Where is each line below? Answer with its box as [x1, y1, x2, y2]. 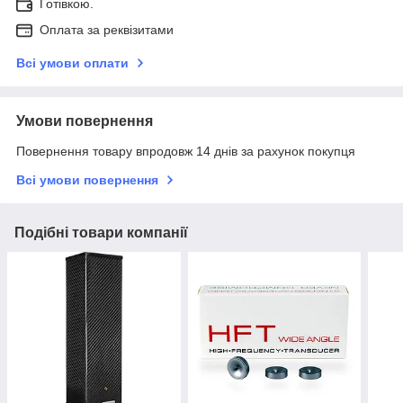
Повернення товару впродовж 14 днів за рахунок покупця [16, 144, 355, 159]
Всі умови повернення [16, 173, 158, 188]
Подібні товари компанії [14, 225, 188, 241]
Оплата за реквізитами [40, 22, 174, 38]
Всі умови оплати [16, 56, 129, 71]
